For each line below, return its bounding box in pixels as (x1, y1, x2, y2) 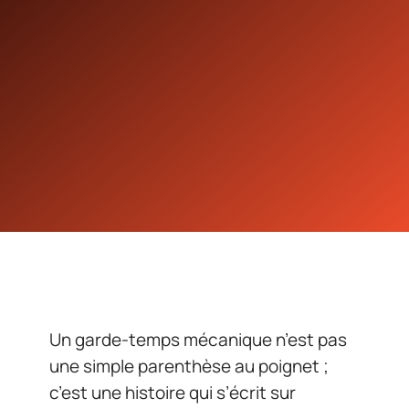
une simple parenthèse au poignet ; (49, 354, 329, 378)
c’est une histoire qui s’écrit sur (49, 381, 296, 404)
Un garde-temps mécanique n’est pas (49, 328, 347, 351)
